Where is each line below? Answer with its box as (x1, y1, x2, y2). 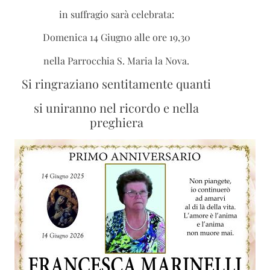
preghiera (89, 114, 143, 131)
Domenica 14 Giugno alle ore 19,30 (42, 31, 190, 44)
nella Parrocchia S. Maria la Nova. (43, 54, 190, 67)
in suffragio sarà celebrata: (58, 8, 174, 21)
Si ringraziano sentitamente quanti (22, 75, 212, 92)
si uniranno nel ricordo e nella (34, 99, 199, 116)
